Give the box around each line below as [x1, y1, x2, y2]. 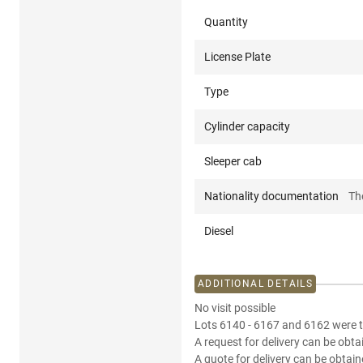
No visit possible [194, 301, 275, 315]
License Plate [204, 50, 271, 64]
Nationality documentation [204, 190, 339, 203]
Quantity [204, 15, 248, 29]
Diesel [204, 224, 233, 238]
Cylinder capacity [204, 120, 290, 134]
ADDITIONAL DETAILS [198, 278, 314, 290]
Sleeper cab [204, 155, 262, 169]
